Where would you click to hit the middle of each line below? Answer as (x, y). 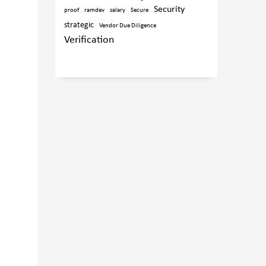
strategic (79, 25)
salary (118, 10)
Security (170, 9)
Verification (89, 40)
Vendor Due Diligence (128, 26)
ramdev (95, 10)
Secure (140, 10)
